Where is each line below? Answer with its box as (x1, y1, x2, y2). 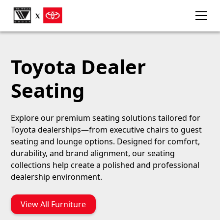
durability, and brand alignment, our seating (11, 148, 175, 159)
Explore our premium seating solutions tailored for (11, 112, 201, 123)
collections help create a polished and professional (11, 160, 200, 170)
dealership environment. (11, 171, 103, 182)
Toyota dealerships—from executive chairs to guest (11, 124, 202, 135)
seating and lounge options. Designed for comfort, (11, 136, 200, 147)
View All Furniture (21, 199, 86, 210)
